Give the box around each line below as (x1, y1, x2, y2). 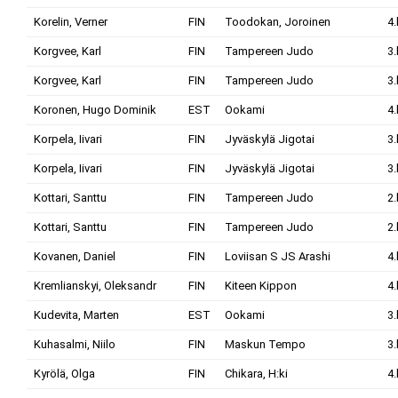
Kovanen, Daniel (34, 250, 115, 263)
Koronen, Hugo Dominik (34, 103, 156, 116)
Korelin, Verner (34, 15, 107, 28)
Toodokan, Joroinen (225, 15, 330, 28)
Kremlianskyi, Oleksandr (34, 279, 156, 292)
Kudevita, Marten (34, 308, 119, 322)
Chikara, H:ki (225, 367, 288, 380)
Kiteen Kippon (225, 279, 297, 292)
